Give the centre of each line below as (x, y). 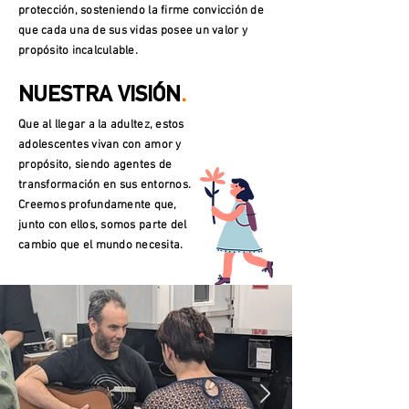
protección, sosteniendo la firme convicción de (141, 11)
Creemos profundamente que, (98, 205)
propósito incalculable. (78, 51)
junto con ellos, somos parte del (103, 225)
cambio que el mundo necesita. (101, 246)
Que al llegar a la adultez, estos (101, 125)
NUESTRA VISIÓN (100, 97)
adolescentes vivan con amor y (100, 145)
